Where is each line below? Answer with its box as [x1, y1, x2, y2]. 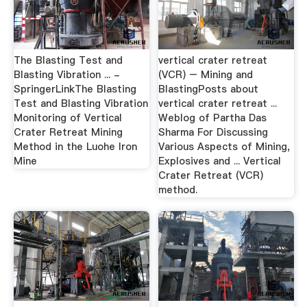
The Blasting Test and [13, 53, 123, 68]
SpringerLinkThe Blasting [13, 82, 136, 97]
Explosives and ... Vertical [158, 154, 282, 169]
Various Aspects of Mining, [158, 140, 291, 154]
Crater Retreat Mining [13, 125, 123, 140]
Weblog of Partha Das [158, 111, 267, 125]
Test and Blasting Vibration [13, 97, 148, 111]
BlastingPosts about [158, 82, 259, 97]
